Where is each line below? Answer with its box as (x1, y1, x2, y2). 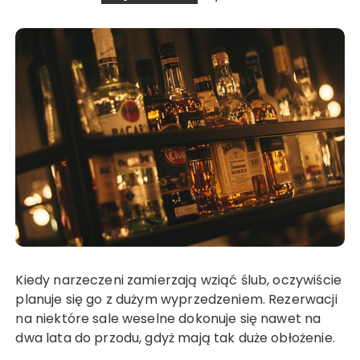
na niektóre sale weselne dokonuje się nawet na (15, 309, 321, 329)
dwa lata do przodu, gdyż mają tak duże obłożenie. (15, 329, 335, 348)
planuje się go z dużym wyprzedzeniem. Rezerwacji (15, 290, 337, 309)
